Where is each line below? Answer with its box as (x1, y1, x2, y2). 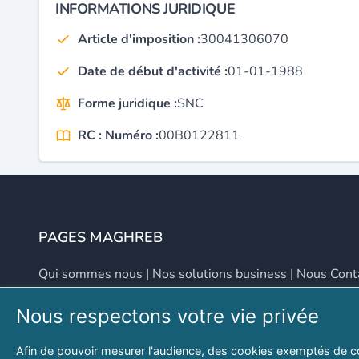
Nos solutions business (152, 265, 287, 283)
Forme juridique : (78, 95, 177, 112)
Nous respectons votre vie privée (16, 305, 319, 328)
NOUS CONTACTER (38, 325, 170, 344)
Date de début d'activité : (78, 63, 228, 80)
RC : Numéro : (78, 127, 159, 144)
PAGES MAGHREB (38, 228, 163, 247)
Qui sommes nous (38, 265, 143, 283)
